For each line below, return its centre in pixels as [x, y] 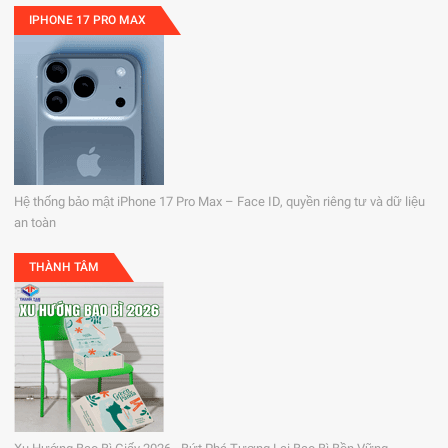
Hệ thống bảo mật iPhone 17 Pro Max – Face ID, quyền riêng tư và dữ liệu [220, 201]
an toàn [35, 222]
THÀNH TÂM [64, 266]
